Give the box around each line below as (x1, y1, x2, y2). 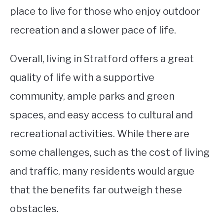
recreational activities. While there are (10, 128, 189, 140)
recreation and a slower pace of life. (10, 24, 176, 37)
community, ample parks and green (10, 90, 175, 103)
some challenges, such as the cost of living (10, 147, 210, 159)
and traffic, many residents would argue (10, 165, 194, 178)
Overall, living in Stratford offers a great (10, 53, 194, 65)
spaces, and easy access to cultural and (10, 109, 193, 121)
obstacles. (10, 203, 59, 215)
